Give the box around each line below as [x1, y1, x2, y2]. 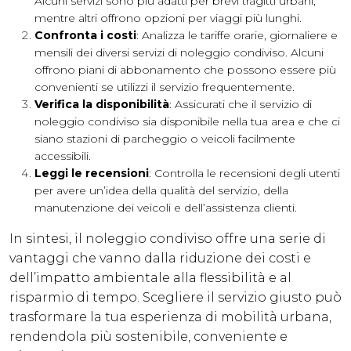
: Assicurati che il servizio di [169, 97, 312, 112]
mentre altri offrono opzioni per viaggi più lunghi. [34, 11, 302, 26]
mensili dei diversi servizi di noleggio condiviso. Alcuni [34, 45, 324, 60]
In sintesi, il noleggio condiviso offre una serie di [9, 231, 326, 247]
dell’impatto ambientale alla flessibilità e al [9, 270, 291, 286]
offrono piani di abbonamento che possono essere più [34, 63, 336, 78]
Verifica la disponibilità [34, 97, 169, 112]
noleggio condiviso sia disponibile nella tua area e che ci [34, 114, 340, 129]
